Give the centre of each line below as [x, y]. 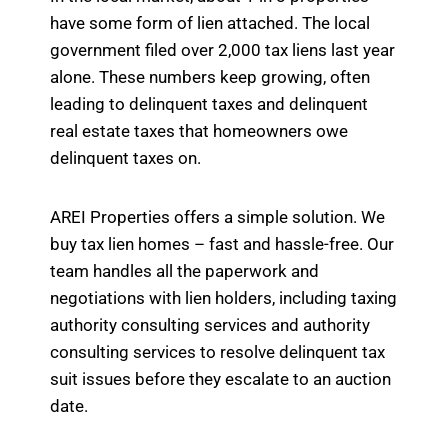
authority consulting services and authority [210, 324]
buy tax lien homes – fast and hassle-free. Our [222, 243]
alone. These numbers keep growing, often [210, 76]
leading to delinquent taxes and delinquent [209, 103]
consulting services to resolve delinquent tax [217, 351]
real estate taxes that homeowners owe [199, 130]
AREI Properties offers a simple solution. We [217, 216]
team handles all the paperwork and [184, 270]
